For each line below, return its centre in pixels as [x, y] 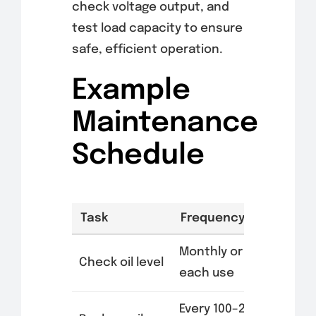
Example [131, 91]
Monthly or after [227, 253]
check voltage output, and [150, 8]
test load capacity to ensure [157, 29]
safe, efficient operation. [147, 50]
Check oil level [121, 263]
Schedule [138, 156]
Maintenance [165, 123]
